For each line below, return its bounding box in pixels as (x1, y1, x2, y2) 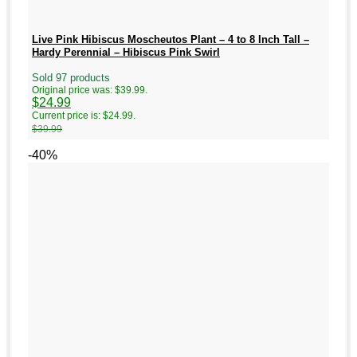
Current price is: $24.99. (32, 110, 135, 122)
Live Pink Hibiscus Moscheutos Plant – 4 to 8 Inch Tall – (32, 33, 309, 46)
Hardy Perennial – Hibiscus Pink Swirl (32, 46, 220, 59)
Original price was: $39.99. (32, 84, 147, 96)
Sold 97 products (32, 72, 110, 84)
